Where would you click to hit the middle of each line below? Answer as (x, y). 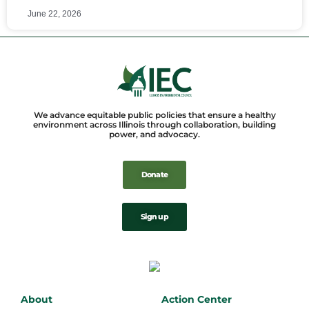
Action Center (197, 299)
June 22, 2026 (54, 14)
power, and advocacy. (154, 134)
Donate (154, 174)
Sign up (154, 216)
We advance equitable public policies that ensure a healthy (154, 114)
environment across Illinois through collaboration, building (154, 124)
